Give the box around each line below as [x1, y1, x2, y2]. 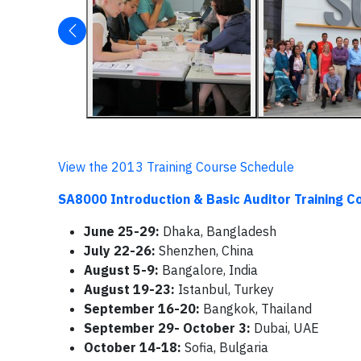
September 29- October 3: [84, 320, 251, 336]
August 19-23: [84, 281, 178, 297]
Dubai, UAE [254, 320, 319, 336]
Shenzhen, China [159, 243, 257, 259]
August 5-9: [84, 262, 162, 278]
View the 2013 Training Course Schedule [58, 159, 294, 175]
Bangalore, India [162, 262, 258, 278]
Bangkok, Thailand [203, 301, 312, 317]
